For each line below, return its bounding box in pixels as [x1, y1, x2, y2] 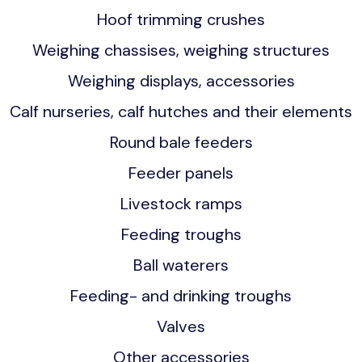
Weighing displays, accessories [67, 70, 295, 91]
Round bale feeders [109, 132, 253, 153]
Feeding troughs [120, 224, 242, 245]
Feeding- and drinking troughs [70, 285, 292, 306]
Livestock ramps [120, 193, 242, 214]
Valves [157, 316, 205, 337]
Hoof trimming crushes [97, 9, 265, 30]
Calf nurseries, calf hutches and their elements [10, 101, 352, 122]
